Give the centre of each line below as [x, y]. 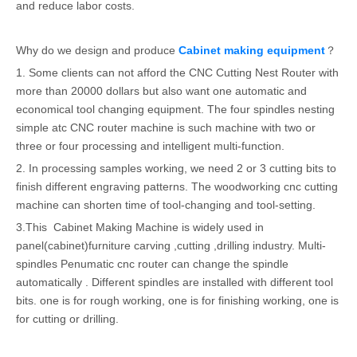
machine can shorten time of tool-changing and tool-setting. [166, 205]
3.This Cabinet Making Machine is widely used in [140, 227]
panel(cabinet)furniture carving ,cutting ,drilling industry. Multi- [171, 245]
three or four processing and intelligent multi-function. [150, 146]
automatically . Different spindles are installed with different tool [175, 282]
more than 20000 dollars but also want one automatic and [161, 91]
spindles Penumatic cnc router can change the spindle [152, 264]
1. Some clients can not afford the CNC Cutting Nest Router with [177, 73]
